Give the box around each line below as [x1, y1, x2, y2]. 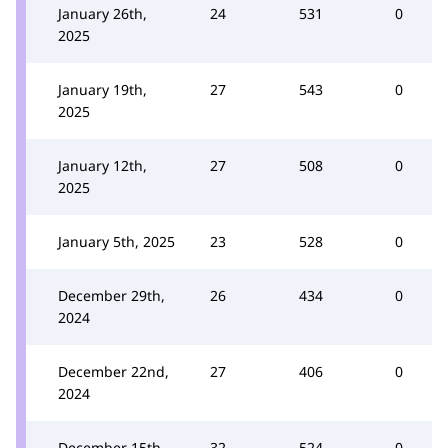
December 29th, [58, 286, 165, 305]
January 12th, [58, 156, 147, 175]
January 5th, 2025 [58, 232, 175, 251]
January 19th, [58, 80, 147, 99]
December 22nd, [58, 362, 169, 381]
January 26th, [58, 4, 147, 23]
